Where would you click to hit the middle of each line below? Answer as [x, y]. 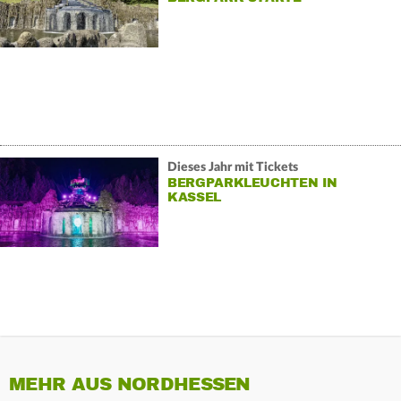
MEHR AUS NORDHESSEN [130, 385]
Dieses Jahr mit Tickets [232, 167]
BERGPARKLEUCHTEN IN [252, 183]
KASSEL [194, 197]
